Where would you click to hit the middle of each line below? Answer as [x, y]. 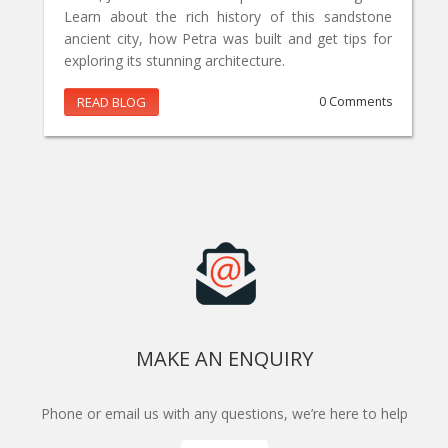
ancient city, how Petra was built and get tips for [228, 39]
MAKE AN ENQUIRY [224, 359]
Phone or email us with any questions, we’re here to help [224, 414]
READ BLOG [111, 102]
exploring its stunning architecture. [174, 61]
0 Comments [355, 102]
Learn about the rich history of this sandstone [228, 17]
